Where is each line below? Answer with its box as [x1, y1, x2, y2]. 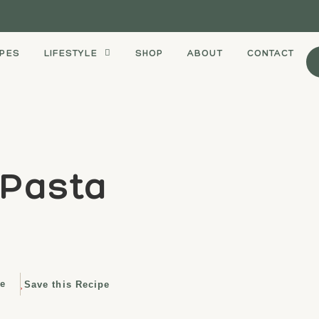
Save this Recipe [23, 278, 110, 290]
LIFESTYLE [43, 47, 98, 58]
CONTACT [246, 47, 295, 58]
